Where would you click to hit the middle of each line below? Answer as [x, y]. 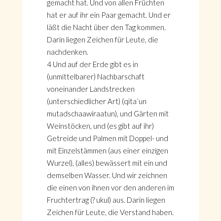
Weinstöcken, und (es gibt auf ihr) [100, 126]
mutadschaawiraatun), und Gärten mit [108, 113]
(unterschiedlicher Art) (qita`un [96, 101]
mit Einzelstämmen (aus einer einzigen [107, 150]
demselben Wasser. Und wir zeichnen [107, 175]
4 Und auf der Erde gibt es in [92, 64]
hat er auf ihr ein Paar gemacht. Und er [109, 15]
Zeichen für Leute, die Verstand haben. [110, 212]
